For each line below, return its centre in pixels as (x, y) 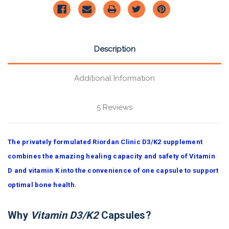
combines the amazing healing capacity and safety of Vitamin (111, 156)
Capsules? (125, 215)
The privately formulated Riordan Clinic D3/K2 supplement (105, 142)
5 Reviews (114, 107)
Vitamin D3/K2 (65, 215)
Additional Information (114, 78)
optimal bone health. (42, 185)
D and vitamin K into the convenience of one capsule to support (113, 170)
